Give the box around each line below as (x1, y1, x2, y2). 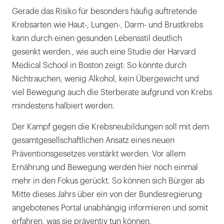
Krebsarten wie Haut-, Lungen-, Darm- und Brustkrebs (12, 20, 203, 29)
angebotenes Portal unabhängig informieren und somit (12, 203, 208, 212)
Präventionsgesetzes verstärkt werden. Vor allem (12, 149, 185, 158)
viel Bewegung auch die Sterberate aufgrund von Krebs (12, 88, 212, 96)
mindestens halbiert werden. (12, 101, 114, 110)
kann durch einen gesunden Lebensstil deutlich (12, 34, 182, 42)
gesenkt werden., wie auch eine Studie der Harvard (12, 47, 196, 56)
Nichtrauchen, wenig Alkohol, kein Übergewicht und (12, 74, 199, 83)
